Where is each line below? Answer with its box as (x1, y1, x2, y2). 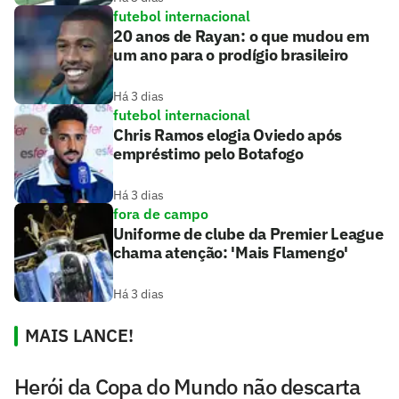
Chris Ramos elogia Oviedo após (113, 125, 342, 146)
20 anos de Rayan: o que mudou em (113, 26, 370, 47)
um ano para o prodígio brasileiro (113, 45, 349, 66)
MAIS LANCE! (25, 323, 134, 348)
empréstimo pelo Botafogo (113, 143, 304, 165)
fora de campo (113, 205, 208, 224)
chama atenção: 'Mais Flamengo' (113, 242, 348, 264)
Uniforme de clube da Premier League (113, 224, 384, 245)
